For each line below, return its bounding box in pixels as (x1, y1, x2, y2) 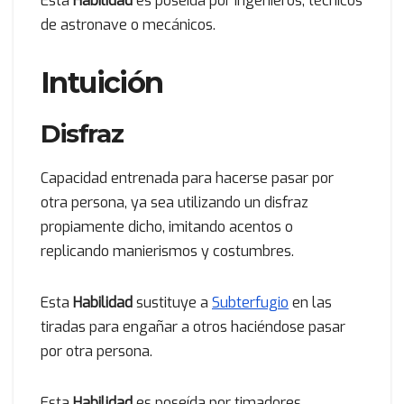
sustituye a (136, 292, 212, 312)
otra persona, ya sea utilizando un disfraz (41, 192, 308, 212)
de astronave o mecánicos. (41, 14, 216, 34)
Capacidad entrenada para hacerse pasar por (41, 168, 334, 188)
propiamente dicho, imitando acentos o (41, 216, 293, 236)
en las (289, 292, 332, 312)
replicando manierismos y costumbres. (41, 241, 294, 261)
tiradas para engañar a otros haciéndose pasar (41, 317, 345, 336)
